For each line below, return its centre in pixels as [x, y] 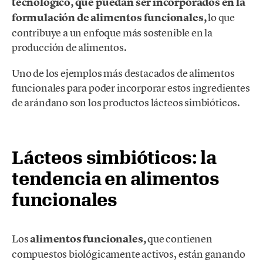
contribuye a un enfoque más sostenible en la [112, 33]
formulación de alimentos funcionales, [109, 18]
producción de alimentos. [69, 48]
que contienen [179, 238]
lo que [221, 18]
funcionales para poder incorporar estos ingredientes [131, 88]
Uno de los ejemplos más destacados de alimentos [123, 73]
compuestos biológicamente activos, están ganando [129, 254]
